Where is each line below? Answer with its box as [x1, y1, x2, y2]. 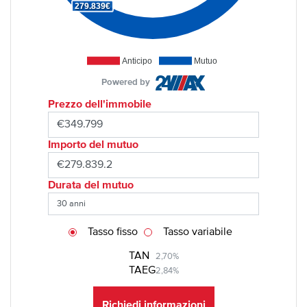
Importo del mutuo [48, 139, 139, 151]
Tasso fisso [88, 226, 138, 238]
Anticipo [122, 56, 152, 66]
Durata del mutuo [48, 180, 134, 191]
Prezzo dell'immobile [48, 99, 152, 110]
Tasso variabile [163, 226, 233, 238]
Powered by [101, 78, 150, 88]
